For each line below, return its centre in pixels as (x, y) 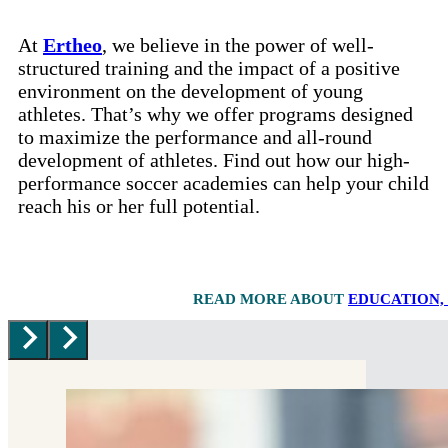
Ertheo (72, 45)
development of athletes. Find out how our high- (214, 160)
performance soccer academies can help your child (223, 183)
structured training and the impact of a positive (209, 68)
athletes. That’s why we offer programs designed (215, 114)
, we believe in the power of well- (238, 45)
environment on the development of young (190, 91)
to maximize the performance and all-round (195, 137)
